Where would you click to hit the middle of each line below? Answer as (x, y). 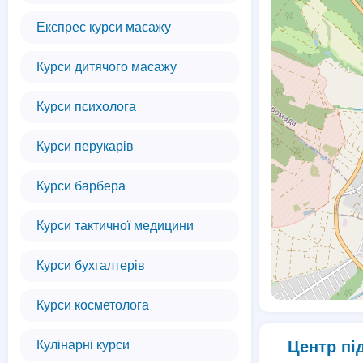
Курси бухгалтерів (91, 265)
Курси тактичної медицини (115, 226)
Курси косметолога (93, 305)
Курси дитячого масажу (107, 67)
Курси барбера (81, 186)
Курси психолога (86, 107)
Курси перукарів (85, 146)
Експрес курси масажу (104, 27)
